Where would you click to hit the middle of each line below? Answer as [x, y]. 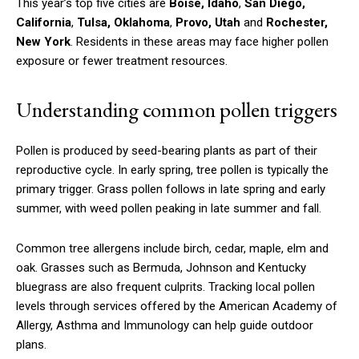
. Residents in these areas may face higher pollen [200, 41]
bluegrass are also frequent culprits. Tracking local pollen [165, 286]
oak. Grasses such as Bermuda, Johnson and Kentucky [161, 267]
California [44, 22]
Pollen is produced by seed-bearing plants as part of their [167, 150]
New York [43, 41]
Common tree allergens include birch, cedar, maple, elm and [172, 248]
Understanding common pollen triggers [177, 109]
